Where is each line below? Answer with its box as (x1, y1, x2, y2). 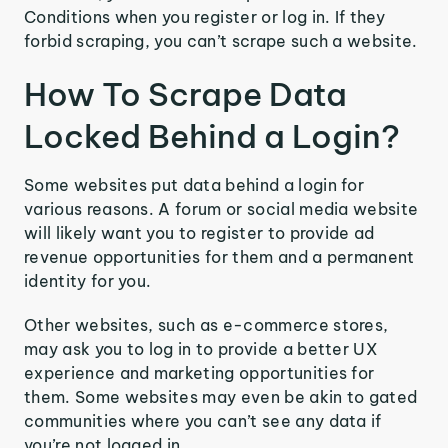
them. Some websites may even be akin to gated (24, 387, 418, 407)
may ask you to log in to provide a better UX (24, 339, 379, 359)
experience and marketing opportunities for (24, 363, 375, 383)
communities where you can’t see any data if (24, 411, 382, 431)
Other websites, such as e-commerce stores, (24, 315, 389, 335)
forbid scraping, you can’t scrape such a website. (24, 31, 418, 51)
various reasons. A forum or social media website (24, 199, 419, 219)
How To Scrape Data (24, 74, 347, 114)
